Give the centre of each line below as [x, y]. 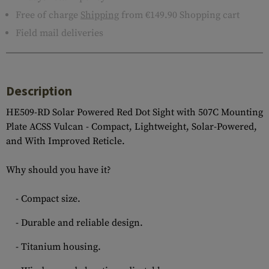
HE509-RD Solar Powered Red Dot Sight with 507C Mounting [134, 112]
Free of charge [48, 15]
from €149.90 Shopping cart [179, 15]
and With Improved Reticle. [65, 141]
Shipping [100, 15]
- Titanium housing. [58, 247]
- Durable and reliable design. [79, 223]
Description [39, 91]
